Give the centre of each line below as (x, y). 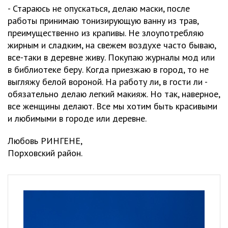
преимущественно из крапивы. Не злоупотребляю (106, 33)
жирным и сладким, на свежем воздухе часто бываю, (112, 45)
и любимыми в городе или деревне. (77, 118)
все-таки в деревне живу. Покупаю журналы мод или (111, 57)
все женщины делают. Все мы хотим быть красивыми (112, 106)
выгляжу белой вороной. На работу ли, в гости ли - (107, 82)
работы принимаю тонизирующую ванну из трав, (103, 21)
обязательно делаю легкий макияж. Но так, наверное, (114, 94)
